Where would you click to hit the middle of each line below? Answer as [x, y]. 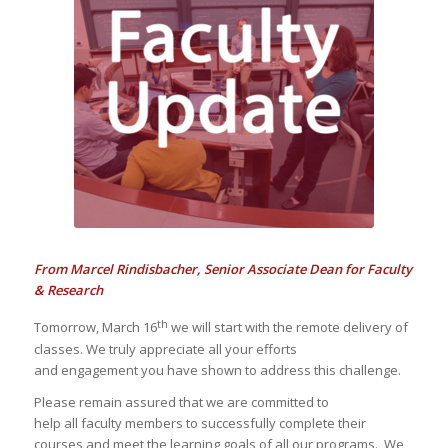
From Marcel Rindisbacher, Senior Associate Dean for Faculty [222, 269]
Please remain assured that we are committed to [181, 401]
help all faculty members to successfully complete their [199, 422]
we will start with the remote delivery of [287, 327]
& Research [68, 290]
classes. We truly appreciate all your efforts [165, 348]
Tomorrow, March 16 [95, 327]
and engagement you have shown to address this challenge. [218, 369]
